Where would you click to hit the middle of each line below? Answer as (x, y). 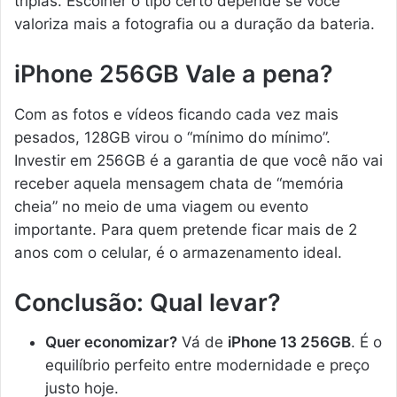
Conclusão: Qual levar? (148, 302)
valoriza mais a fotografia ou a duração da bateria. (195, 24)
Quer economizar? (111, 343)
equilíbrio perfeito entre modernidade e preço (207, 366)
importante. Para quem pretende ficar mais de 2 (186, 229)
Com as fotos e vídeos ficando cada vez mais (176, 114)
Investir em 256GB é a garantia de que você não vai (198, 160)
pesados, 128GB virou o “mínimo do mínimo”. (172, 137)
